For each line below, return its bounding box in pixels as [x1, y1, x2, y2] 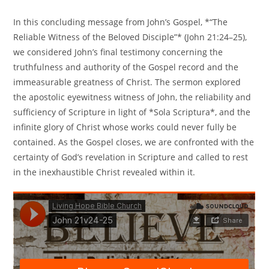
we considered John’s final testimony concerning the [13, 46, 223, 58]
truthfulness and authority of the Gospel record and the [13, 61, 239, 73]
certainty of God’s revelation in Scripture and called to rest [13, 151, 249, 163]
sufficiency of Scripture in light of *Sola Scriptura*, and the [13, 106, 251, 118]
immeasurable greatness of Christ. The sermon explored [13, 76, 241, 88]
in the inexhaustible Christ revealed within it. [13, 166, 196, 178]
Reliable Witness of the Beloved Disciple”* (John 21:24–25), [13, 31, 247, 43]
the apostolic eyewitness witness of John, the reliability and [13, 91, 252, 103]
